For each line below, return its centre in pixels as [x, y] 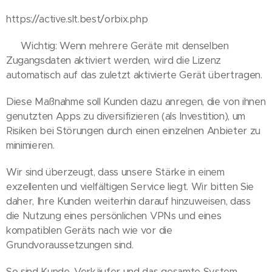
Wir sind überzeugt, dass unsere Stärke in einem [115, 172]
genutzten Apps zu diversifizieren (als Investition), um [126, 116]
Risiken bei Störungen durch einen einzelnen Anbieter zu [133, 131]
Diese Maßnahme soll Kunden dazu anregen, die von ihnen [136, 102]
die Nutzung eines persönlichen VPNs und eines [114, 216]
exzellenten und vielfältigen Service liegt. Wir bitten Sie [130, 187]
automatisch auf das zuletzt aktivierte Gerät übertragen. [134, 75]
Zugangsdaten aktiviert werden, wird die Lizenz [114, 60]
